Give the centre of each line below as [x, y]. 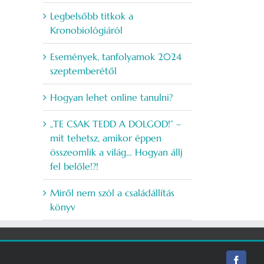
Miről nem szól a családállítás [112, 193]
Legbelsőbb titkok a [92, 16]
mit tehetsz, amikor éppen [106, 138]
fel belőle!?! [74, 166]
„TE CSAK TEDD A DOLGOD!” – [115, 124]
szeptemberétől [83, 71]
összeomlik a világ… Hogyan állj [116, 152]
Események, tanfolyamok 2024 [116, 57]
